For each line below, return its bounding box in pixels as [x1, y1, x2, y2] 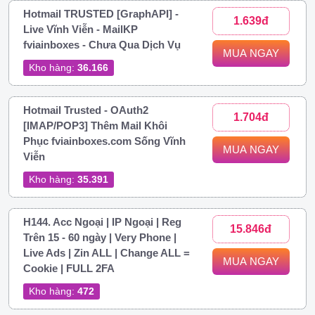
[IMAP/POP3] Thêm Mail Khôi [23, 119, 167, 131]
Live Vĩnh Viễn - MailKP [23, 22, 138, 35]
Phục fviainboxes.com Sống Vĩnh [23, 134, 186, 147]
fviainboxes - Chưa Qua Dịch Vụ [23, 38, 181, 51]
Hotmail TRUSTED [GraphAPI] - [23, 7, 179, 20]
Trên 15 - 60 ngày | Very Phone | [23, 231, 176, 243]
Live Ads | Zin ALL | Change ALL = [23, 246, 190, 259]
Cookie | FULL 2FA [23, 262, 115, 274]
